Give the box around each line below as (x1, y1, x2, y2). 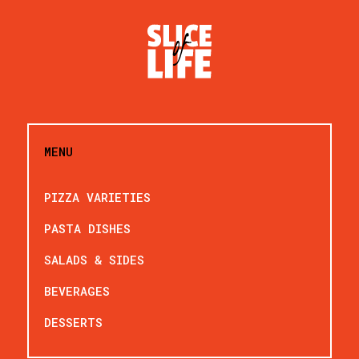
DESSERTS (44, 313, 103, 330)
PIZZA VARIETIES (44, 188, 151, 205)
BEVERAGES (44, 282, 111, 299)
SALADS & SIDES (44, 251, 145, 268)
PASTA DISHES (44, 220, 131, 236)
